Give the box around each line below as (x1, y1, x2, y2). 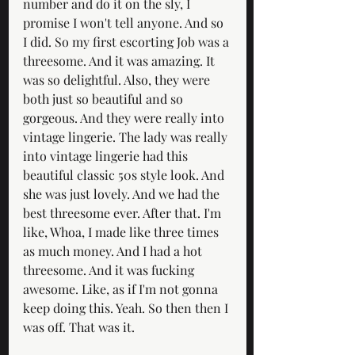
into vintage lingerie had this (23, 147, 191, 164)
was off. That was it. (23, 318, 135, 335)
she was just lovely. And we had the (23, 185, 223, 202)
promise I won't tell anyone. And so (23, 13, 227, 31)
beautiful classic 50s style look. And (23, 166, 227, 183)
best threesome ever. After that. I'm (23, 204, 224, 221)
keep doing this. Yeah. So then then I (23, 299, 231, 316)
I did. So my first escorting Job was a (23, 32, 232, 50)
